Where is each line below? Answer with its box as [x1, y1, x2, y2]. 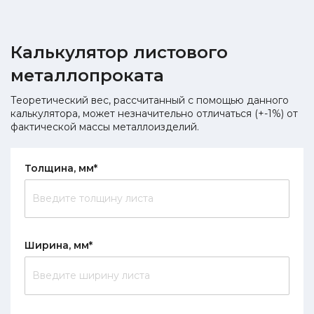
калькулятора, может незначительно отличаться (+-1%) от [11, 107, 298, 120]
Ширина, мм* [25, 238, 93, 252]
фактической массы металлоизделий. [11, 120, 199, 133]
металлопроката [11, 64, 164, 86]
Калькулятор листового [11, 41, 228, 62]
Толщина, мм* [25, 161, 97, 175]
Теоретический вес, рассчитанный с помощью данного [11, 93, 289, 107]
